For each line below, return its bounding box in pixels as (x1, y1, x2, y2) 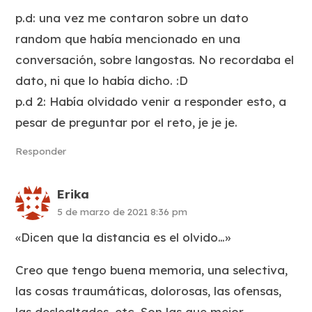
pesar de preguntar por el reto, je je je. (15, 115, 238, 130)
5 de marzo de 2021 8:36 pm (57, 205, 188, 217)
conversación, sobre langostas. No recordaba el (15, 52, 295, 68)
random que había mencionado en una (15, 31, 241, 47)
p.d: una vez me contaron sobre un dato (15, 10, 249, 26)
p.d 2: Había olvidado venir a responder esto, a (15, 94, 287, 109)
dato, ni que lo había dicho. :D (15, 73, 189, 88)
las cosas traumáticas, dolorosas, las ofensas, (15, 283, 282, 298)
